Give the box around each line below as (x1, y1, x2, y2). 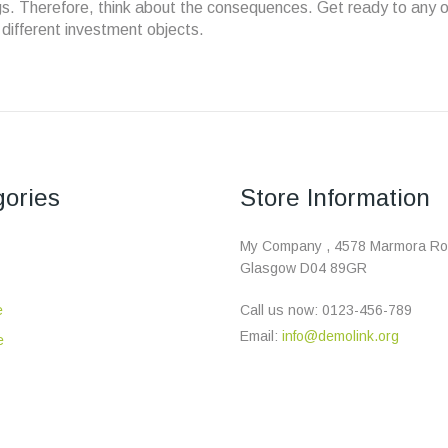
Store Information (240, 184, 430, 211)
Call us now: (240, 302, 322, 318)
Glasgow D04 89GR (240, 260, 371, 276)
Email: (240, 328, 282, 344)
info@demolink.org (282, 328, 399, 344)
